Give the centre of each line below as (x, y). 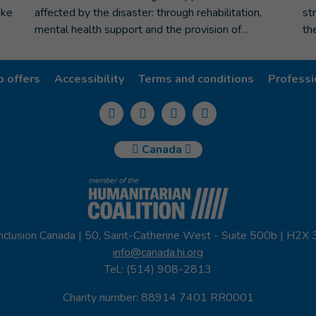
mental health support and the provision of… (142, 30)
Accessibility (89, 79)
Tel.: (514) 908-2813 (158, 269)
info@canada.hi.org (158, 252)
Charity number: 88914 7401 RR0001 (158, 297)
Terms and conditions (196, 79)
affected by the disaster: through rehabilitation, (148, 13)
